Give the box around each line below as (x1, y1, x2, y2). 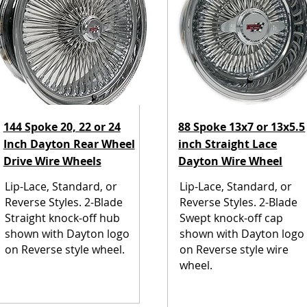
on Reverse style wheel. (4, 242, 125, 257)
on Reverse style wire (180, 242, 289, 257)
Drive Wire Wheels (3, 153, 101, 169)
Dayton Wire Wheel (178, 153, 283, 169)
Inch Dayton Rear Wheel (3, 136, 135, 151)
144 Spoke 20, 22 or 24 (3, 119, 121, 134)
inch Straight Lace (178, 136, 278, 151)
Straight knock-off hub (4, 210, 120, 225)
